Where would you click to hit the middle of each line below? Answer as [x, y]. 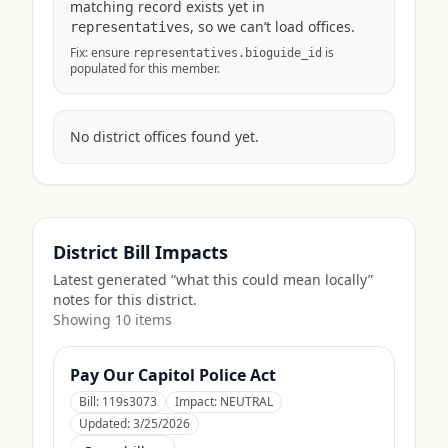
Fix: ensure [101, 52]
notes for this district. [125, 299]
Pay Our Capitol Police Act [173, 375]
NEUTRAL [246, 401]
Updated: [106, 423]
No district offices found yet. [164, 136]
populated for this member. [145, 68]
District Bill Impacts [140, 252]
